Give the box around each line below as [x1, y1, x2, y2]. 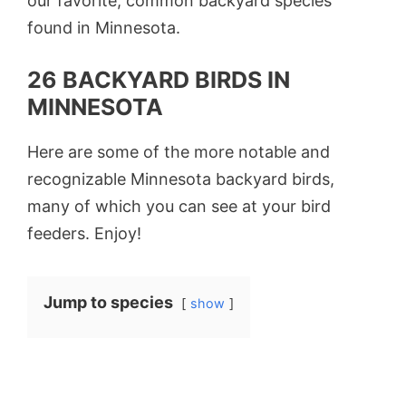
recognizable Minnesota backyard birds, [27, 169, 334, 188]
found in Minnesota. [27, 17, 185, 37]
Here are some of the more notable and [27, 141, 330, 161]
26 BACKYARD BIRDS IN [27, 65, 290, 93]
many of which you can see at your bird [27, 196, 331, 216]
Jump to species [43, 292, 173, 312]
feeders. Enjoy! [27, 223, 141, 243]
